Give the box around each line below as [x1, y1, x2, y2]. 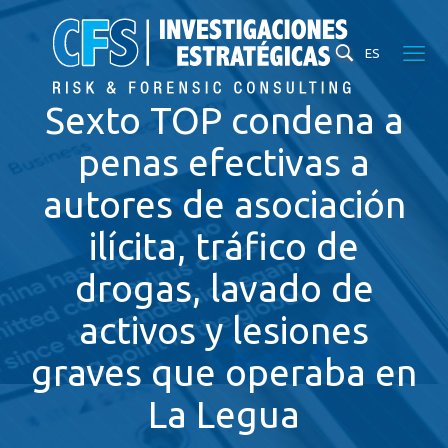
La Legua [148, 394, 300, 435]
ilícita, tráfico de [89, 226, 359, 267]
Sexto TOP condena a [44, 100, 404, 141]
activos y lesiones [79, 310, 369, 351]
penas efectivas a [78, 142, 370, 183]
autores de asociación [42, 184, 406, 225]
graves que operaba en [31, 352, 417, 393]
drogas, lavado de [74, 268, 374, 309]
